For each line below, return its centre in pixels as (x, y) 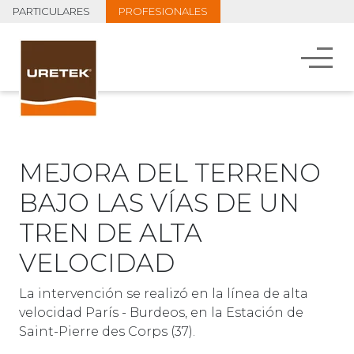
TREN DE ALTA (111, 233)
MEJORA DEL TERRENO (170, 173)
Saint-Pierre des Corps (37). (107, 331)
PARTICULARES (51, 11)
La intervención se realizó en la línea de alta (164, 294)
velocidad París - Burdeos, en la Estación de (161, 313)
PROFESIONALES (163, 11)
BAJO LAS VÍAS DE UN (159, 203)
